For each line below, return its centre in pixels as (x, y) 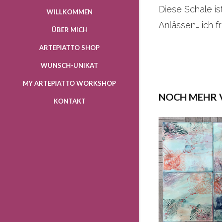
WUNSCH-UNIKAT (69, 65)
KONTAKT (69, 101)
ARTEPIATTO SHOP (69, 48)
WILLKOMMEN (69, 12)
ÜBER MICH (69, 30)
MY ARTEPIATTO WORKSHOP (69, 83)
